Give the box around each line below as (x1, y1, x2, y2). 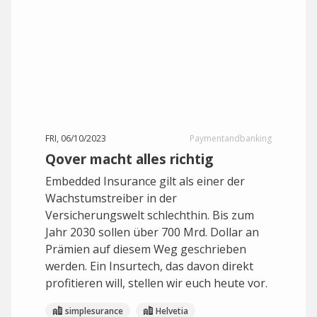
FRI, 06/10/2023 (45, 132, 106, 144)
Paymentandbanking (190, 132, 272, 144)
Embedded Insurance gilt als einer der (45, 173, 245, 189)
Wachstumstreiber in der (45, 190, 177, 206)
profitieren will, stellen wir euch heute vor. (45, 275, 267, 291)
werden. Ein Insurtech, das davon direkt (45, 258, 253, 274)
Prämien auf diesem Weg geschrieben (45, 241, 246, 257)
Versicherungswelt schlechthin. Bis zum (45, 207, 254, 223)
